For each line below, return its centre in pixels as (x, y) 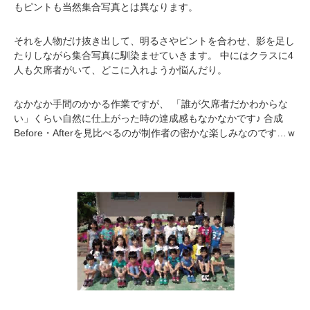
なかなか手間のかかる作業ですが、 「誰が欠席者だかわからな (151, 104)
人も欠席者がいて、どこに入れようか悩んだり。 (120, 70)
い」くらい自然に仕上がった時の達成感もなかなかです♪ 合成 (148, 119)
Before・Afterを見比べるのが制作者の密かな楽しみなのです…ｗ (155, 133)
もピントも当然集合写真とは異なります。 (106, 7)
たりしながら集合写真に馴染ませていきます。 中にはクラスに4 (154, 56)
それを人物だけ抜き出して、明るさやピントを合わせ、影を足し (154, 41)
